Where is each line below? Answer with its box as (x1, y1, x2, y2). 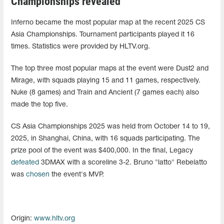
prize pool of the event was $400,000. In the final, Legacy (11, 147, 193, 154)
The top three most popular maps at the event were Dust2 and (11, 65, 208, 72)
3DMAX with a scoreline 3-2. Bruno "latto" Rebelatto (39, 159, 207, 166)
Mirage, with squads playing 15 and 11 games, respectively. (11, 77, 200, 84)
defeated (11, 159, 39, 166)
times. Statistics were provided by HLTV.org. (11, 43, 150, 50)
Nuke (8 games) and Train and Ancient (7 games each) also (11, 89, 199, 96)
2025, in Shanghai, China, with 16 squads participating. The (11, 135, 200, 142)
